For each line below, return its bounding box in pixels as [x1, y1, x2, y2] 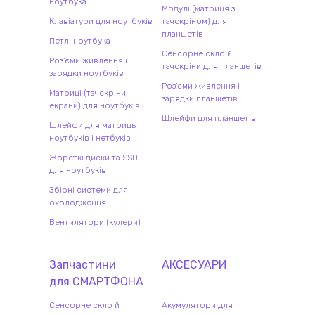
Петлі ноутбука [49, 35, 110, 46]
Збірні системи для [49, 184, 128, 195]
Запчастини [49, 257, 116, 271]
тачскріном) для [162, 15, 227, 26]
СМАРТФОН [72, 274, 136, 288]
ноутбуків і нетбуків [49, 132, 131, 143]
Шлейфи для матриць [49, 120, 136, 130]
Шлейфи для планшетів [162, 112, 256, 123]
